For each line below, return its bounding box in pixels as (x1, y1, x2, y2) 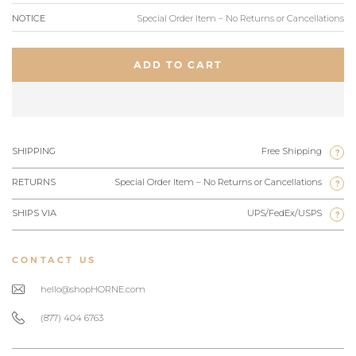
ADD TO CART (133, 58, 222, 71)
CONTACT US (12, 253, 96, 265)
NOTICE (12, 12, 45, 24)
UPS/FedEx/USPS (247, 207, 322, 219)
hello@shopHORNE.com (41, 283, 145, 295)
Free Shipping (261, 145, 322, 157)
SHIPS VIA (12, 207, 56, 219)
